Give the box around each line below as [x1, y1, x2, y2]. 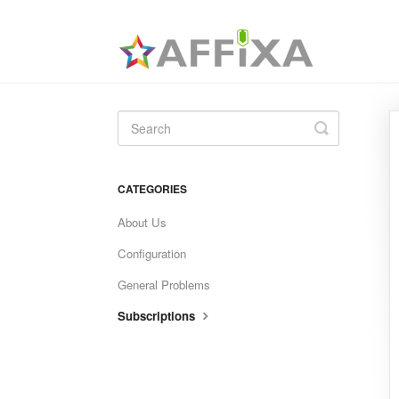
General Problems [118, 276, 210, 293]
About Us [118, 214, 167, 231]
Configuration [118, 245, 186, 262]
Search [321, 130, 372, 153]
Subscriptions [118, 307, 199, 324]
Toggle [321, 116, 369, 139]
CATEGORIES [118, 181, 187, 197]
